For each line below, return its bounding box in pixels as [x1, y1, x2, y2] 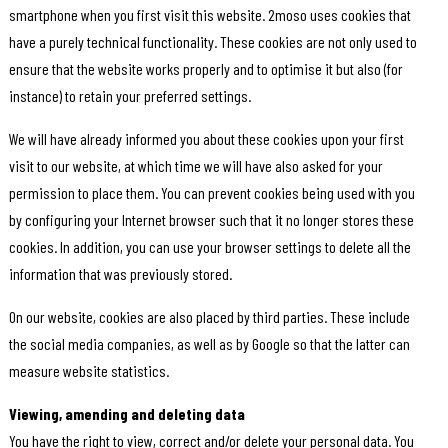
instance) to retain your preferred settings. [8, 86, 251, 106]
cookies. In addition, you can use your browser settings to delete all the [8, 237, 411, 257]
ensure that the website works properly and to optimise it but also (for [8, 59, 403, 79]
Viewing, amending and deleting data [8, 404, 245, 424]
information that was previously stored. [8, 264, 232, 284]
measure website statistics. [8, 361, 169, 381]
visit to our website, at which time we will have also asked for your [8, 156, 383, 176]
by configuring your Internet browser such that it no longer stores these [8, 210, 414, 230]
